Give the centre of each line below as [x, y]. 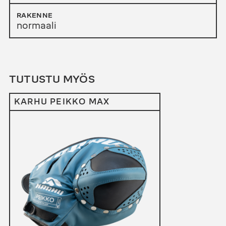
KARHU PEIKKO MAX [62, 101]
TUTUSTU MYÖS [52, 79]
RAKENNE [35, 15]
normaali [36, 26]
